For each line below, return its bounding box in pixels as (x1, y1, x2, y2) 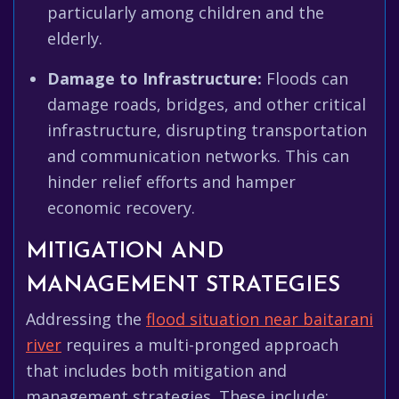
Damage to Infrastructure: (47, 68, 262, 89)
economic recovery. (47, 197, 195, 218)
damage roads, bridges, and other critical (47, 94, 366, 115)
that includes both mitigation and (26, 360, 287, 381)
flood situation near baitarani (146, 308, 373, 330)
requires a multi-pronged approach (61, 334, 338, 355)
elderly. (47, 28, 102, 49)
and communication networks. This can (47, 145, 349, 167)
